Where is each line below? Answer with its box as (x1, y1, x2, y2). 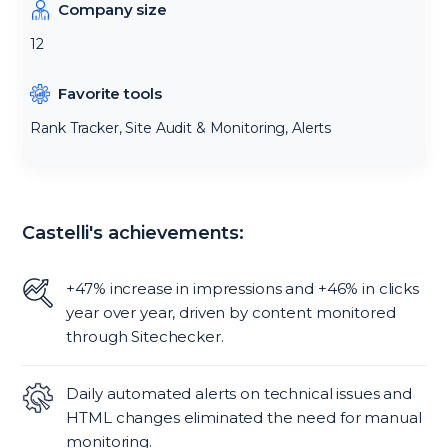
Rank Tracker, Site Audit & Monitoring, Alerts (30, 119, 332, 137)
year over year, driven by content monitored (66, 303, 396, 322)
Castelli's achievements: (22, 222, 245, 244)
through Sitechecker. (66, 327, 224, 346)
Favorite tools (58, 84, 162, 103)
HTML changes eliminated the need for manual (66, 408, 422, 427)
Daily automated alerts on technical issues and (66, 384, 412, 403)
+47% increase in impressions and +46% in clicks (66, 279, 419, 298)
